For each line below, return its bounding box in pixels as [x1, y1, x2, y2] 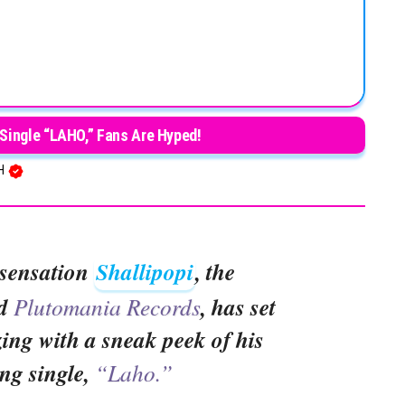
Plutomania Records [14, 290, 201, 322]
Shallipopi [96, 255, 193, 287]
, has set [201, 290, 276, 323]
